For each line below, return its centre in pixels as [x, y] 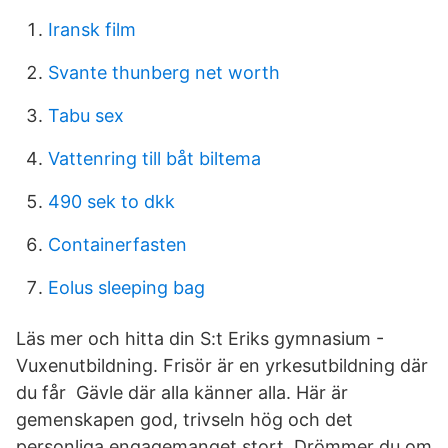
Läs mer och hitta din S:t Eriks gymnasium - [200, 338]
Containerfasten [117, 244]
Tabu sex [86, 115]
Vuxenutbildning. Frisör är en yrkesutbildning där [222, 365]
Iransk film [92, 29]
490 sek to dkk [111, 201]
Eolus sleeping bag [126, 287]
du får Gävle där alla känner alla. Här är [182, 392]
